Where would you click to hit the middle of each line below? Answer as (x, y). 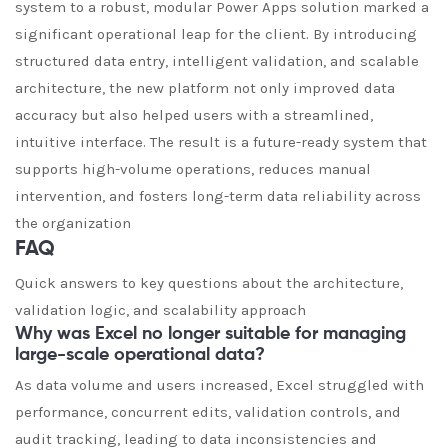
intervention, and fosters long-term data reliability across (218, 196)
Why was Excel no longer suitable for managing (210, 334)
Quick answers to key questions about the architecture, (209, 283)
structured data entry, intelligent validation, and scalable (217, 61)
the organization (73, 223)
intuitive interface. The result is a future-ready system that (221, 142)
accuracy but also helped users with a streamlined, (194, 115)
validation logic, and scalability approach (160, 310)
